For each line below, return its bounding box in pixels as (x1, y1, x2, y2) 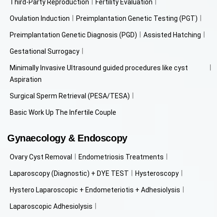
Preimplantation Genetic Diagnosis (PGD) (10, 31, 137, 39)
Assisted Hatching (143, 31, 201, 39)
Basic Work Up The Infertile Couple (10, 108, 116, 116)
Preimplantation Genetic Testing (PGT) (76, 14, 198, 22)
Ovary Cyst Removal (10, 153, 72, 161)
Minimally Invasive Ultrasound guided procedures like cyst (10, 63, 188, 72)
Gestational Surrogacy (10, 47, 79, 55)
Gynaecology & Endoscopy (7, 132, 127, 143)
